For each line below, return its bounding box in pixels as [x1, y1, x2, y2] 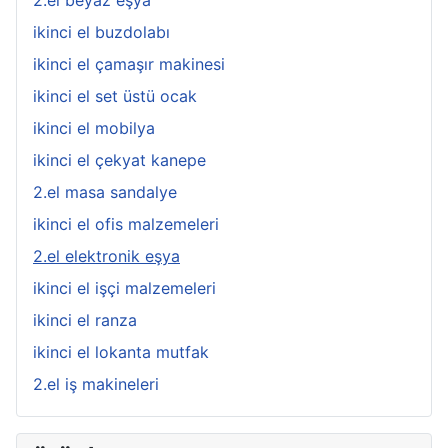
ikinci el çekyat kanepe [33, 150, 206, 170]
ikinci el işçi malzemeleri [33, 278, 216, 298]
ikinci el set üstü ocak [33, 86, 197, 106]
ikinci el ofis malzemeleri [33, 214, 219, 234]
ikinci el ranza [33, 310, 137, 330]
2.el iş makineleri [33, 374, 159, 394]
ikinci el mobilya [33, 118, 155, 138]
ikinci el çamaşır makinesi [33, 54, 225, 74]
